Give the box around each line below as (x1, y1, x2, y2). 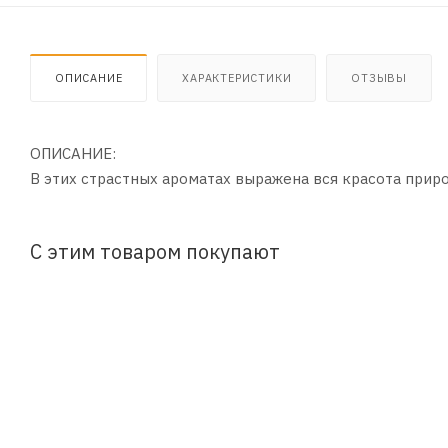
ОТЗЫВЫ (351, 70, 408, 85)
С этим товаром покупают (30, 238, 280, 264)
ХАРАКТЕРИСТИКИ (182, 70, 292, 85)
